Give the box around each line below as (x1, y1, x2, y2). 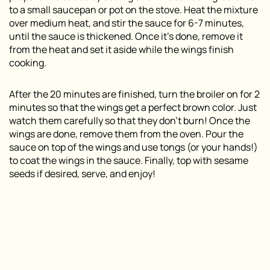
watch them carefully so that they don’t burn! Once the (9, 114, 250, 127)
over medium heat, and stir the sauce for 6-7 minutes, (9, 16, 244, 30)
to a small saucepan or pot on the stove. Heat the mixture (9, 3, 258, 16)
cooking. (9, 56, 46, 69)
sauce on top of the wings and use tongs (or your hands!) (9, 140, 258, 154)
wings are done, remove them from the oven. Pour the (9, 127, 243, 140)
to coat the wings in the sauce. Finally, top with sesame (9, 154, 248, 167)
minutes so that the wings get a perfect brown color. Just (9, 101, 257, 114)
